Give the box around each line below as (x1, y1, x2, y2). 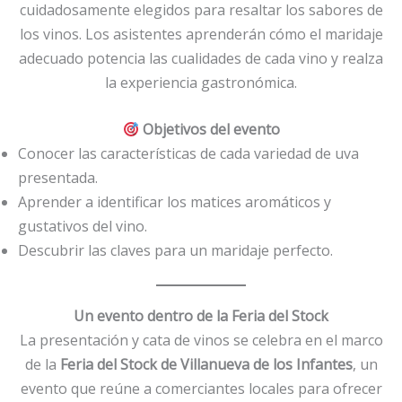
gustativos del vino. (18, 216, 147, 237)
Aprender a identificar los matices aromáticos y (18, 192, 331, 213)
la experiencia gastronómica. (105, 72, 297, 92)
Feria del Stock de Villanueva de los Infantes (59, 354, 353, 375)
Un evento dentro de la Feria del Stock (74, 306, 328, 327)
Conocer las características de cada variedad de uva (18, 144, 359, 164)
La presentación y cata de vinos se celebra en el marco (19, 330, 383, 351)
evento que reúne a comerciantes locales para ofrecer (20, 379, 382, 399)
